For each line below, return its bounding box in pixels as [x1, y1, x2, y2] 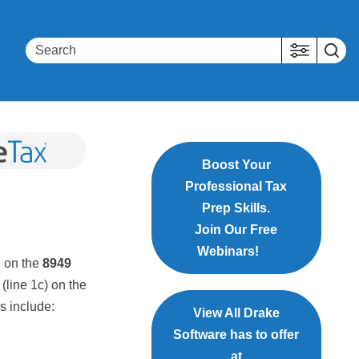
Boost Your [201, 158, 271, 172]
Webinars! [196, 244, 259, 259]
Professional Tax [185, 179, 288, 194]
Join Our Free [195, 223, 278, 237]
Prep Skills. [202, 201, 271, 216]
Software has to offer [173, 328, 300, 342]
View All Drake [192, 306, 280, 321]
